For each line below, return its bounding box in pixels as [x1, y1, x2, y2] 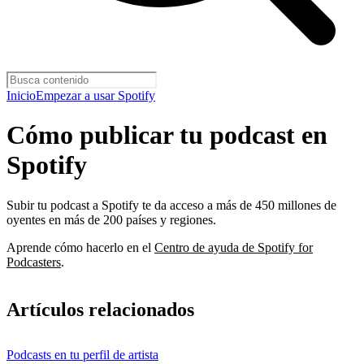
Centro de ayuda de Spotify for [154, 240, 313, 254]
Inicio [6, 89, 36, 102]
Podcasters [6, 254, 61, 269]
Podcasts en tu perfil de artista [6, 347, 158, 362]
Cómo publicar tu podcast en [6, 120, 327, 150]
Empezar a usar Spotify [36, 89, 155, 102]
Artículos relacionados [6, 298, 194, 320]
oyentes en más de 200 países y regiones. [6, 212, 216, 227]
